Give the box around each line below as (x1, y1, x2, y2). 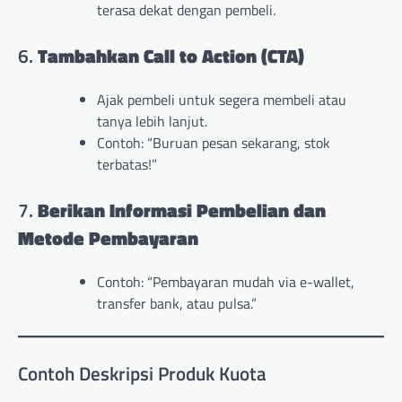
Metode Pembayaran (18, 223, 198, 252)
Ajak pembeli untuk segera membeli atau (97, 88, 346, 110)
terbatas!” (97, 153, 157, 175)
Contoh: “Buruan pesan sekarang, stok (97, 131, 330, 153)
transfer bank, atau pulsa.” (97, 292, 257, 314)
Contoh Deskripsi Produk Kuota (18, 358, 267, 388)
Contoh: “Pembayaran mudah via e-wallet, (97, 270, 354, 293)
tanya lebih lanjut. (97, 109, 207, 132)
